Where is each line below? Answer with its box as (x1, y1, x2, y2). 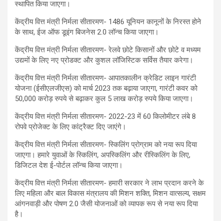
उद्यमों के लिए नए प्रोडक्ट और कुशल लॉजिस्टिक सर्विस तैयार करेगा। (15, 55, 193, 65)
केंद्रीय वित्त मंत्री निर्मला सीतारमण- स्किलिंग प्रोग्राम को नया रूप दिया (15, 140, 197, 149)
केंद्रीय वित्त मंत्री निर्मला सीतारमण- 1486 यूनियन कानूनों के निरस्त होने (15, 17, 201, 26)
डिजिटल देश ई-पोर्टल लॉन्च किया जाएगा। (15, 160, 123, 170)
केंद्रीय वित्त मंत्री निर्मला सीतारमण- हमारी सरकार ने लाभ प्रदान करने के (15, 178, 204, 187)
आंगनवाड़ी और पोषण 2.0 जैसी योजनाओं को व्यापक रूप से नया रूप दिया (15, 199, 198, 208)
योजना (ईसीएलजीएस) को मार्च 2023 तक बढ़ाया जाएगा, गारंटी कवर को (15, 83, 197, 93)
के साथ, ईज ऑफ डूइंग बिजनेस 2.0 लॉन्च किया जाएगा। (15, 27, 159, 37)
